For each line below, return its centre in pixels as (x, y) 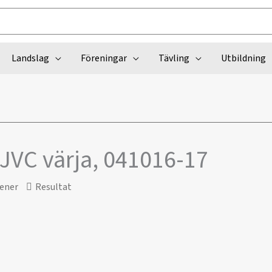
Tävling (174, 58)
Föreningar (104, 58)
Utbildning (243, 58)
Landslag (30, 58)
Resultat (53, 187)
